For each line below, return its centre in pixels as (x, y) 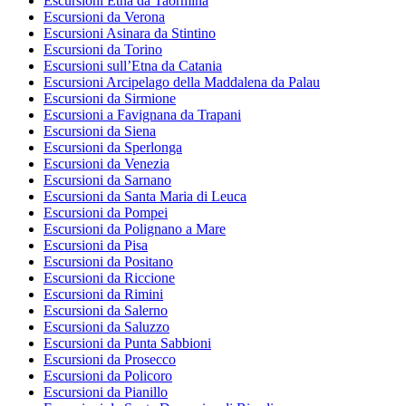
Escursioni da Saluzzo (106, 327)
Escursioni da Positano (108, 262)
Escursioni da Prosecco (110, 360)
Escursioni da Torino (103, 50)
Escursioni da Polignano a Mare (135, 229)
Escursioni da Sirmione (110, 99)
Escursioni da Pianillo (106, 392)
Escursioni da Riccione (109, 278)
